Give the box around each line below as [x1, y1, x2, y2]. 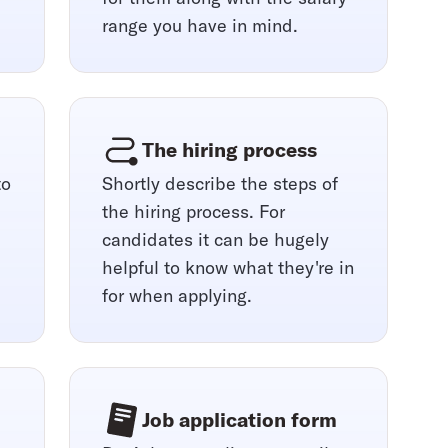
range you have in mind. [101, 14, 298, 38]
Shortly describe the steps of [101, 172, 338, 196]
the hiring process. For [101, 200, 285, 224]
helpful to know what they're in [101, 256, 354, 280]
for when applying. [101, 284, 252, 308]
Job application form [141, 407, 337, 433]
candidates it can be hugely [101, 228, 329, 252]
